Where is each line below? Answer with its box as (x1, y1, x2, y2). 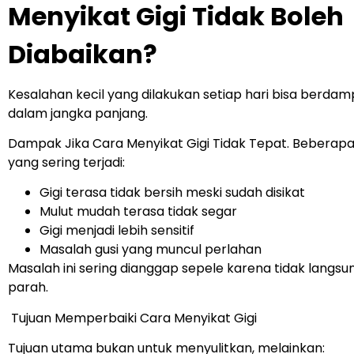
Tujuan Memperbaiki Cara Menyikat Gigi (8, 308, 257, 327)
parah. (8, 278, 48, 297)
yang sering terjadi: (8, 153, 125, 171)
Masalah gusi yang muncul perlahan (40, 240, 262, 259)
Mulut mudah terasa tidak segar (40, 202, 237, 221)
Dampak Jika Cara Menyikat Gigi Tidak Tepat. (8, 134, 292, 153)
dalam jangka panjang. (8, 104, 148, 122)
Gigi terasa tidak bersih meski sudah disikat (40, 183, 305, 202)
